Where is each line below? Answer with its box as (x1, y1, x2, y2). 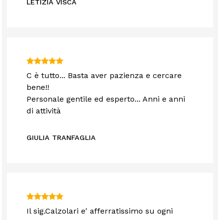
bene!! (27, 82, 50, 92)
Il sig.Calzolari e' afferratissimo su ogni (27, 206, 173, 216)
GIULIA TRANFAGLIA (27, 134, 96, 142)
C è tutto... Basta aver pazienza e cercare (27, 71, 182, 81)
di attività (27, 106, 61, 116)
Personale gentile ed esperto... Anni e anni (27, 94, 186, 104)
